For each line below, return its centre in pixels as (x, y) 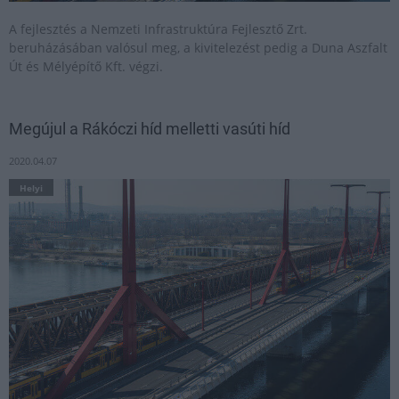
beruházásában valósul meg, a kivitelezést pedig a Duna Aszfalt (198, 48)
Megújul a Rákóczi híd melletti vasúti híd (150, 129)
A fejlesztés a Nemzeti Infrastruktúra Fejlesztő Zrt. (158, 29)
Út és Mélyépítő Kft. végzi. (86, 66)
